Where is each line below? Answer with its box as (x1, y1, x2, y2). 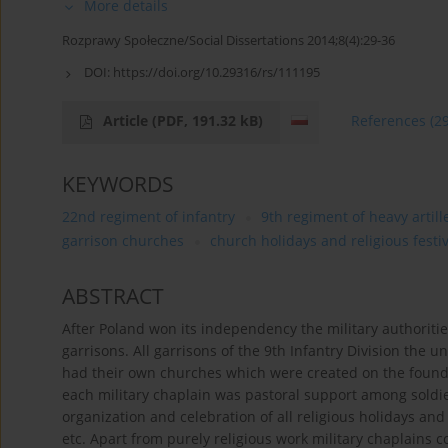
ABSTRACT (62, 282, 164, 311)
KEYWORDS (62, 170, 174, 199)
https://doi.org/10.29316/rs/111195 (113, 63, 320, 82)
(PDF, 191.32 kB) (152, 111, 263, 131)
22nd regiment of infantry (62, 207, 235, 227)
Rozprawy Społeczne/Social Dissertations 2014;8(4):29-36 (62, 31, 395, 50)
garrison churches (62, 231, 184, 251)
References (351, 111, 427, 131)
